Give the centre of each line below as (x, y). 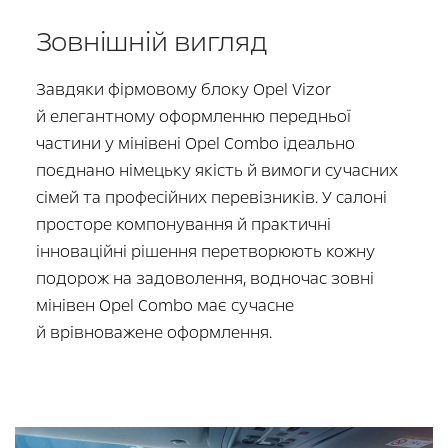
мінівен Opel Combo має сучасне (164, 305)
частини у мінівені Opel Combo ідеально (195, 143)
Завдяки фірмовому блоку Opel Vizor (183, 89)
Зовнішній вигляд (151, 41)
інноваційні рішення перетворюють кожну (205, 251)
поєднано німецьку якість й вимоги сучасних (216, 170)
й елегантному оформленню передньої (193, 116)
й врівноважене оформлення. (153, 332)
